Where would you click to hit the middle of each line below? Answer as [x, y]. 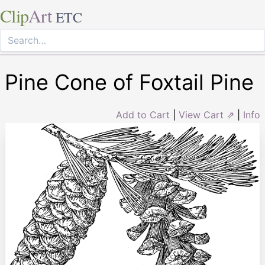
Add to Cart [143, 115]
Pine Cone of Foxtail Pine [129, 82]
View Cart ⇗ [206, 115]
